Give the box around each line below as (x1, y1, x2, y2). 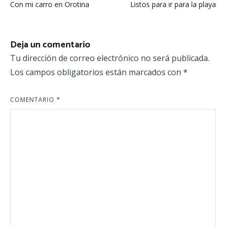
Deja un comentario (10, 37, 90, 52)
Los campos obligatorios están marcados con (10, 67, 183, 78)
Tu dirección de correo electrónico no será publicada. (10, 52, 209, 64)
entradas (10, 21, 60, 42)
